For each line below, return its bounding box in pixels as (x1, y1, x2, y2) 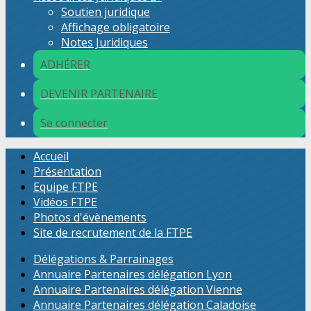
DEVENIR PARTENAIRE (40, 86, 158, 101)
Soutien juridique (61, 4, 150, 19)
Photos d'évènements (33, 210, 146, 225)
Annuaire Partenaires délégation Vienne (33, 282, 242, 297)
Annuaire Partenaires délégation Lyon (33, 267, 232, 282)
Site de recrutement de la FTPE (33, 225, 192, 240)
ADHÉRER (40, 57, 90, 72)
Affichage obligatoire (61, 19, 170, 35)
